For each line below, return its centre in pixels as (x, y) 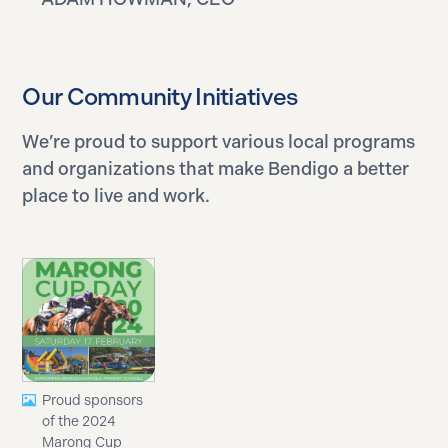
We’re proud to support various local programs (219, 141)
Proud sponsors (93, 400)
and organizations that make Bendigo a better (216, 168)
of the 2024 (79, 421)
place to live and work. (116, 195)
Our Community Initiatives (160, 96)
